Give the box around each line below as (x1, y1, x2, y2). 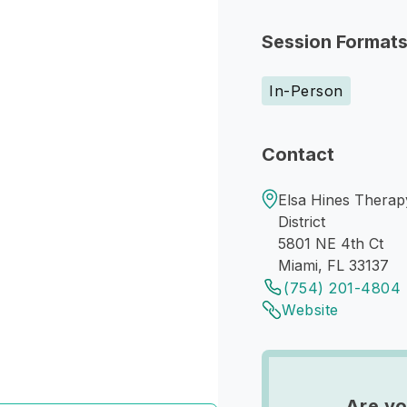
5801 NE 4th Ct (278, 234, 383, 253)
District (278, 213, 325, 231)
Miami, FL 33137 (278, 256, 389, 274)
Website (282, 301, 339, 319)
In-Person (269, 82, 343, 100)
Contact (262, 144, 334, 165)
